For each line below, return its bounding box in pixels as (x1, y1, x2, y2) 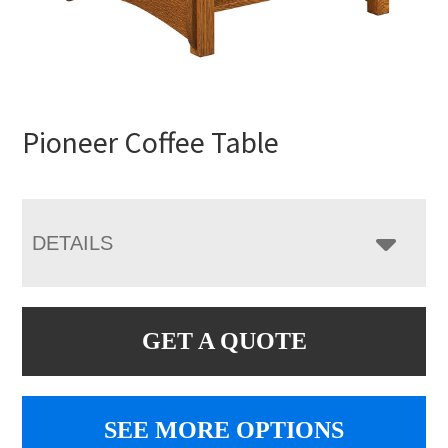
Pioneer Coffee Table (22, 123, 280, 162)
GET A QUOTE (141, 328, 307, 355)
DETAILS (32, 232, 114, 255)
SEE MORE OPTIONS (104, 417, 344, 444)
